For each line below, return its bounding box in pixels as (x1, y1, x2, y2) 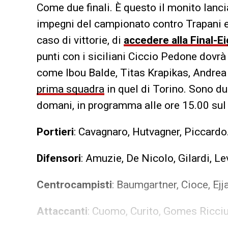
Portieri (37, 125, 74, 138)
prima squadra (37, 82, 104, 95)
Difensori (37, 152, 81, 164)
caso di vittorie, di (37, 34, 124, 46)
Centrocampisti (37, 178, 112, 191)
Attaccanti (37, 205, 88, 217)
